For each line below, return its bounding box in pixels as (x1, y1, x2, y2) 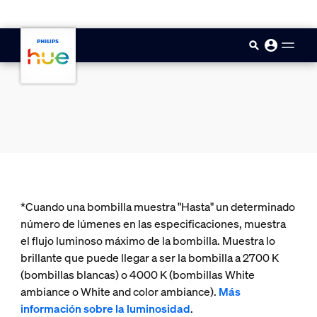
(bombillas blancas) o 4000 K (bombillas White (20, 267, 255, 282)
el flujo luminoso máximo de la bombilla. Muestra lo (20, 233, 275, 248)
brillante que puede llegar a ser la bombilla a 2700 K (20, 250, 279, 265)
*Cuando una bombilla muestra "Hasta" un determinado (20, 199, 295, 214)
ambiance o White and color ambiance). (20, 284, 219, 299)
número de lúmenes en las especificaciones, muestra (20, 216, 286, 231)
